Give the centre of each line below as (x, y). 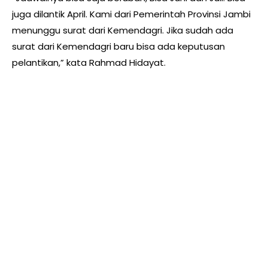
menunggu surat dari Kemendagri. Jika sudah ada (123, 31)
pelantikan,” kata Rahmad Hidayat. (89, 63)
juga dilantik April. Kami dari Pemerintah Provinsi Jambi (131, 14)
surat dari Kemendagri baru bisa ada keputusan (118, 47)
